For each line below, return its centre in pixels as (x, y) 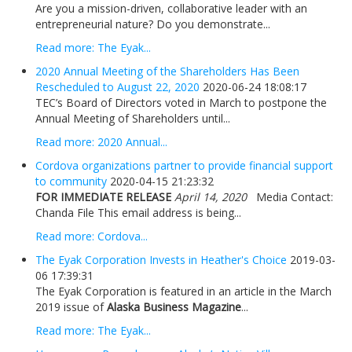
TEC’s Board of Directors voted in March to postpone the (181, 102)
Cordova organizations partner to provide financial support (184, 165)
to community (71, 181)
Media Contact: (290, 196)
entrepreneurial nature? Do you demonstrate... (153, 24)
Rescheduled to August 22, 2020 (117, 86)
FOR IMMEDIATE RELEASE (103, 196)
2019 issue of (71, 306)
